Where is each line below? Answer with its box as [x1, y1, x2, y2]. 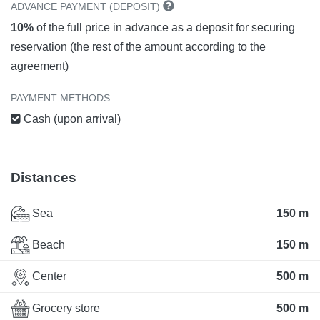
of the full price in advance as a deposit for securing [34, 21, 295, 34]
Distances [11, 169, 76, 185]
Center [29, 270, 66, 283]
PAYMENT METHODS [11, 91, 110, 104]
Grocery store [29, 301, 100, 314]
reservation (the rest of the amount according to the [11, 40, 266, 53]
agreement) [11, 59, 69, 72]
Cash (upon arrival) [21, 112, 121, 125]
